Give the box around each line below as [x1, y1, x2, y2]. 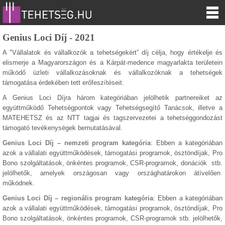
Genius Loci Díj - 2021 [3, 32, 95, 43]
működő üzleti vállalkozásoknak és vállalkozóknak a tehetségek [3, 69, 222, 76]
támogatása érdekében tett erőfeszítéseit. [3, 79, 124, 86]
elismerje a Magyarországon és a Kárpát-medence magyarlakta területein [3, 59, 222, 66]
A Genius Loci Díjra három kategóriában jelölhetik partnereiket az [3, 94, 222, 101]
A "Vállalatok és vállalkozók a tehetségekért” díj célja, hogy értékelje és [3, 49, 222, 56]
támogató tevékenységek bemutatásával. [3, 124, 123, 132]
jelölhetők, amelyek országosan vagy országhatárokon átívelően [3, 169, 222, 177]
